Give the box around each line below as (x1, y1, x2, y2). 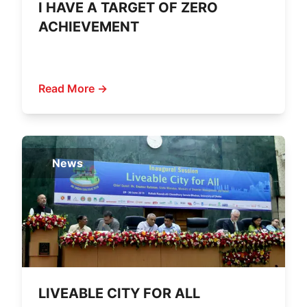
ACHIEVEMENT (38, 19, 139, 35)
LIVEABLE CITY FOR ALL (38, 285, 200, 302)
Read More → (38, 82, 108, 95)
